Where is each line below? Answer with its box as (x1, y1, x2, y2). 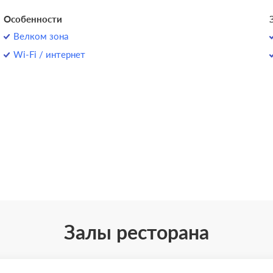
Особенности (4, 13, 63, 24)
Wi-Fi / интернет (13, 49, 86, 60)
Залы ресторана (64, 220, 209, 244)
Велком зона (13, 30, 69, 41)
